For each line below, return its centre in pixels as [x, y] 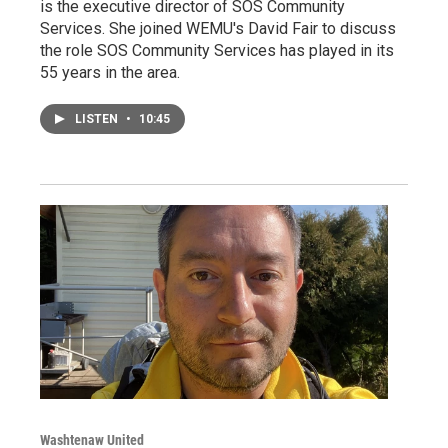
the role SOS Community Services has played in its [217, 51]
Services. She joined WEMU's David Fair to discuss [218, 29]
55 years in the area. [110, 73]
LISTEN [98, 119]
